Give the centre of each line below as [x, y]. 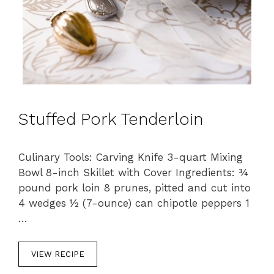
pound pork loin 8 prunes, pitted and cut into [135, 187]
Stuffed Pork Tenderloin [111, 119]
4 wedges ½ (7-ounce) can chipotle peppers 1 [134, 203]
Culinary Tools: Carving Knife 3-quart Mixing [131, 157]
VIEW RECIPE [58, 254]
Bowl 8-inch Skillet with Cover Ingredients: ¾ [133, 172]
